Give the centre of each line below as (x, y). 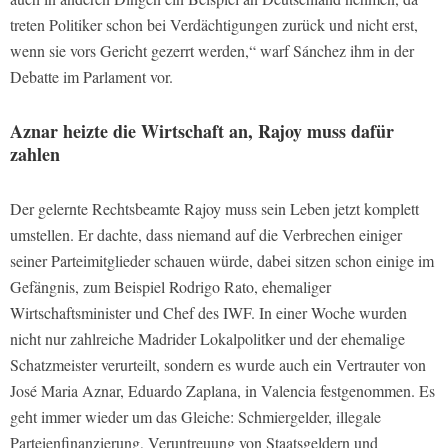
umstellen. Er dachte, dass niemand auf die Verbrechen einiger (206, 234)
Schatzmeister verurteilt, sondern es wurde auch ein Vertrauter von (218, 364)
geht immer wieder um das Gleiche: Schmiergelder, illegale (195, 416)
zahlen (38, 153)
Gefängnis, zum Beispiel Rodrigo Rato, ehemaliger (170, 286)
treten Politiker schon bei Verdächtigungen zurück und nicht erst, (214, 24)
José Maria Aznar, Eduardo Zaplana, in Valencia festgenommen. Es (222, 390)
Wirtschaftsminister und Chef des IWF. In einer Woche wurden (208, 312)
